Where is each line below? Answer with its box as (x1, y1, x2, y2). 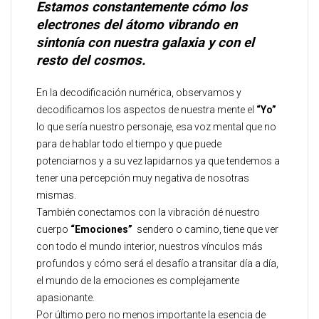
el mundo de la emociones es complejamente (36, 275, 239, 286)
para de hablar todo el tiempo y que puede (36, 138, 221, 150)
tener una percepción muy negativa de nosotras (36, 172, 249, 184)
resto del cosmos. (36, 53, 145, 68)
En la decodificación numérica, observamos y (36, 87, 241, 98)
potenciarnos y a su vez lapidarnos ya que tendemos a (36, 155, 280, 167)
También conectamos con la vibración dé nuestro (36, 206, 260, 218)
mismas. (36, 189, 76, 201)
